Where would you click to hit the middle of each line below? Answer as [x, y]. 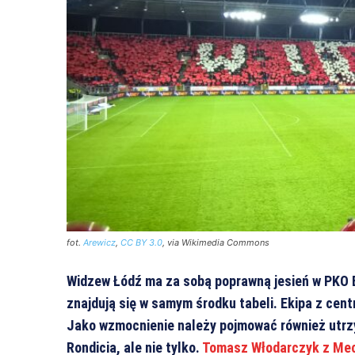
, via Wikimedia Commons [216, 242]
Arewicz [99, 242]
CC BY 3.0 [141, 242]
